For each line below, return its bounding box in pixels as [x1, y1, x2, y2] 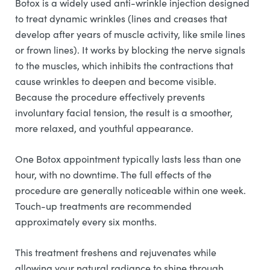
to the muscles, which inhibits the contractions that [15, 59, 233, 72]
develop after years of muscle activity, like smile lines [15, 28, 245, 40]
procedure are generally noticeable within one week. [15, 184, 246, 196]
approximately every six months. [15, 215, 159, 228]
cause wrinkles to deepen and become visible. [15, 75, 216, 87]
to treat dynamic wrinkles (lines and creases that [15, 12, 227, 25]
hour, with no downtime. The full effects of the [15, 168, 212, 181]
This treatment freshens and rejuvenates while [15, 246, 216, 259]
